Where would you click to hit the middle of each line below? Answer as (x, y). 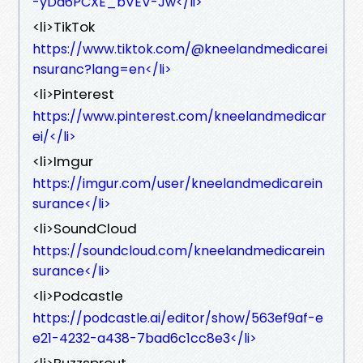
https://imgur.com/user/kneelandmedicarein (177, 183)
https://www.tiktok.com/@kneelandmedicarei (180, 49)
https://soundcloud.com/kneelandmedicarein (179, 250)
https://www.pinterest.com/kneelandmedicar (179, 116)
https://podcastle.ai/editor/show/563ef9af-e (178, 318)
